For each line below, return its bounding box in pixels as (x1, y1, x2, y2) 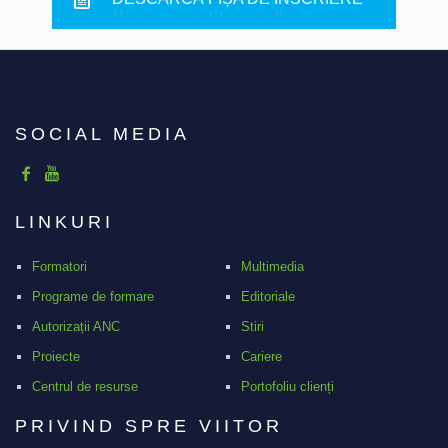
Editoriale (240, 289, 295, 304)
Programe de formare (31, 289, 154, 304)
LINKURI (15, 212, 114, 232)
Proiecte (31, 349, 80, 364)
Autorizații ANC (31, 319, 120, 334)
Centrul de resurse (31, 379, 138, 394)
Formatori (31, 259, 87, 274)
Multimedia (240, 259, 304, 274)
